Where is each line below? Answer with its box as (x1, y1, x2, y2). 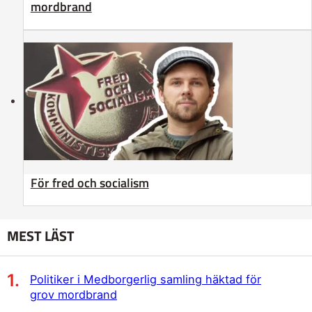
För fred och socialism (30, 173, 149, 192)
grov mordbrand (29, 287, 117, 302)
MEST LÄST (7, 225, 75, 247)
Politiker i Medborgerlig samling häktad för (29, 272, 261, 286)
